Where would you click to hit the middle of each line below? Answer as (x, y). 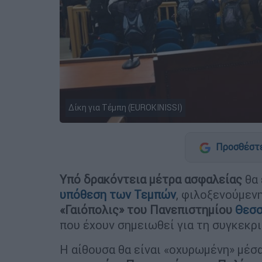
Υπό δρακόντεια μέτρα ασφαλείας (151, 179)
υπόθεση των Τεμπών (118, 194)
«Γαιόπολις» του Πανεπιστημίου (147, 209)
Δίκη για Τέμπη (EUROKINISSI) (125, 107)
